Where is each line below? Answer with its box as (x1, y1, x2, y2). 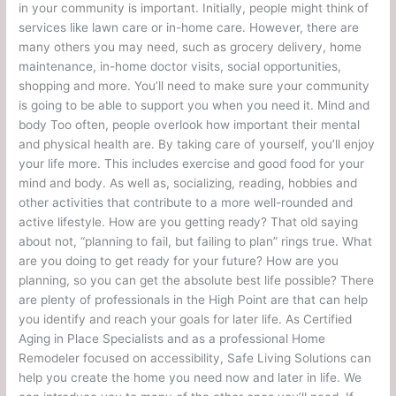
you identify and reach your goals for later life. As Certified (19, 312, 353, 327)
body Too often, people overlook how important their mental (19, 118, 361, 133)
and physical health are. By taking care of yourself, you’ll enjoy (19, 137, 376, 152)
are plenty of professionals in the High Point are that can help (19, 293, 369, 308)
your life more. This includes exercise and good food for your (19, 156, 365, 171)
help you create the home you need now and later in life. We (19, 370, 362, 385)
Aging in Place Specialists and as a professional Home (19, 331, 326, 346)
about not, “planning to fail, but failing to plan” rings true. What (19, 234, 373, 249)
